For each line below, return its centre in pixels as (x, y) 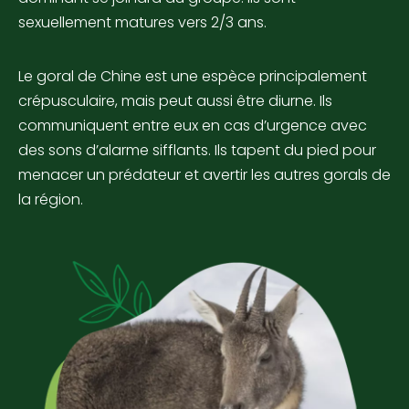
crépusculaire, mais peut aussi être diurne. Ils (175, 101)
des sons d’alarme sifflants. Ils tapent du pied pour (197, 151)
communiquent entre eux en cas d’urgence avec (193, 126)
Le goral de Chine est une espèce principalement (193, 77)
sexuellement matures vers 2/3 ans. (142, 23)
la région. (51, 200)
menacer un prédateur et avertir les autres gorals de (204, 175)
